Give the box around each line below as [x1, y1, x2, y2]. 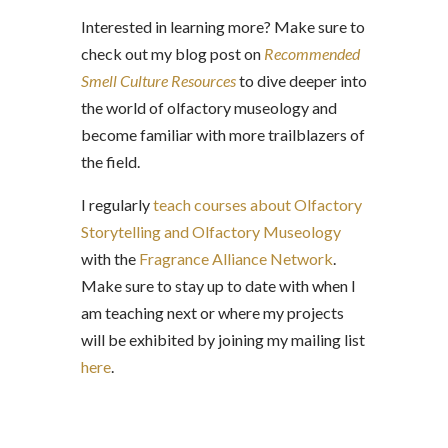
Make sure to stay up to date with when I [80, 276, 356, 295]
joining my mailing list [214, 330, 365, 349]
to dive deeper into [235, 71, 367, 90]
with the [80, 249, 139, 268]
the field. [80, 152, 140, 171]
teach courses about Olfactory [152, 195, 362, 214]
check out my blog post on [80, 44, 264, 63]
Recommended [263, 44, 360, 63]
